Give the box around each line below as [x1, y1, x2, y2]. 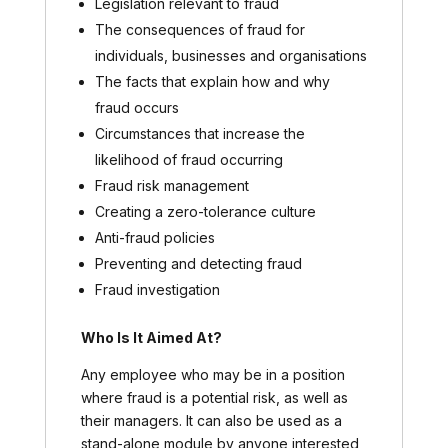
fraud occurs [94, 98, 179, 116]
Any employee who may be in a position [80, 365, 345, 383]
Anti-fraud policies [94, 228, 215, 246]
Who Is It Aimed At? [80, 328, 222, 346]
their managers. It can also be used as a [80, 411, 342, 429]
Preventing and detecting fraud [94, 254, 302, 272]
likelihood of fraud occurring [94, 150, 283, 168]
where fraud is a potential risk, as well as [80, 388, 348, 406]
